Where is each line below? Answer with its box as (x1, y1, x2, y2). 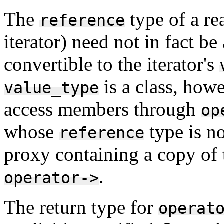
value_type (4, 78, 99, 97)
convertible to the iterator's (4, 53, 219, 75)
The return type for (4, 196, 158, 218)
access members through (4, 98, 201, 120)
